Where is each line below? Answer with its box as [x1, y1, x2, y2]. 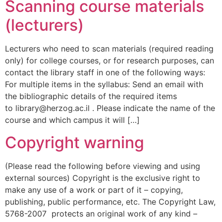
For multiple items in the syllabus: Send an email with [5, 79, 203, 90]
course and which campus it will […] [5, 115, 140, 125]
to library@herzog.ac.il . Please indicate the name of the [5, 103, 215, 113]
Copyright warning [5, 132, 144, 152]
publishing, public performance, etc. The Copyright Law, [5, 196, 216, 207]
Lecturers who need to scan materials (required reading [5, 44, 214, 54]
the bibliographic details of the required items [5, 91, 177, 102]
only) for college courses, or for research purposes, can [5, 55, 214, 66]
